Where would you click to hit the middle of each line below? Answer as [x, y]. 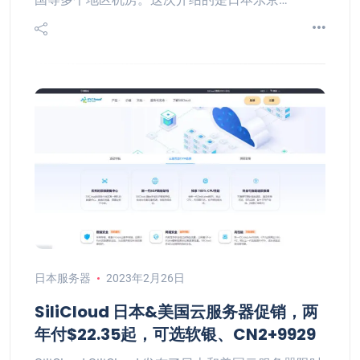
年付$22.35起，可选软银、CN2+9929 [175, 334]
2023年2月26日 [145, 278]
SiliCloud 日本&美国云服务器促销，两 [176, 312]
